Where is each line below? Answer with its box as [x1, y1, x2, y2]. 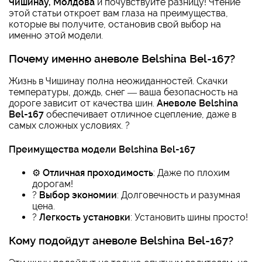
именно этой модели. [9, 29, 103, 41]
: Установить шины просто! [130, 211, 248, 223]
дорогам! [32, 178, 73, 189]
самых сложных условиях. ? [9, 120, 130, 132]
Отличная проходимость [43, 167, 153, 178]
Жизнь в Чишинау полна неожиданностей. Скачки [9, 75, 227, 87]
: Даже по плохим [153, 167, 230, 178]
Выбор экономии [39, 189, 117, 201]
